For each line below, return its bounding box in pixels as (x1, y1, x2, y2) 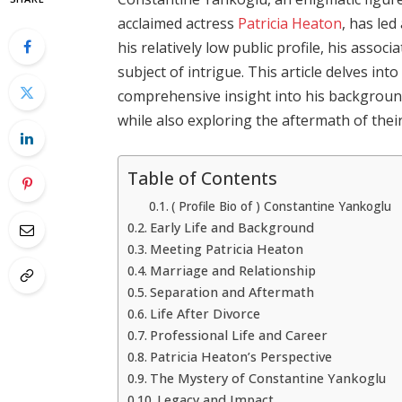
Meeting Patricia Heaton (150, 240, 304, 258)
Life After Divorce (150, 304, 261, 322)
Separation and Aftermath (150, 283, 315, 301)
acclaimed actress (118, 13, 239, 33)
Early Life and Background (150, 218, 315, 236)
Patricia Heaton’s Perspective (150, 347, 333, 365)
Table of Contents (127, 165, 278, 190)
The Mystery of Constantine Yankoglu (150, 369, 387, 387)
